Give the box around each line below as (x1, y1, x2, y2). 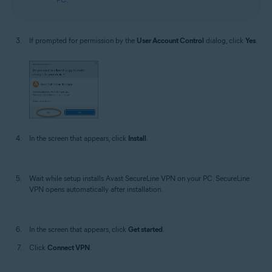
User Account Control (137, 36, 204, 46)
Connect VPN (47, 242, 90, 252)
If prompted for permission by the (29, 36, 137, 46)
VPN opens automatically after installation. (29, 184, 163, 194)
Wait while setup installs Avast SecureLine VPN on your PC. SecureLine (29, 173, 250, 183)
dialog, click (204, 36, 245, 46)
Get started (128, 224, 163, 234)
